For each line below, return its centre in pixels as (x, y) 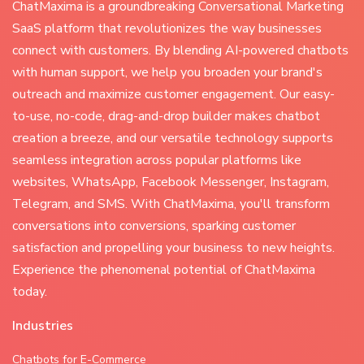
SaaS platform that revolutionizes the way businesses (167, 28)
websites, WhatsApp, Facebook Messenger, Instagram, (171, 182)
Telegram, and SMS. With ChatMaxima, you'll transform (171, 204)
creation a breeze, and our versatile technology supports (173, 138)
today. (30, 292)
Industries (43, 326)
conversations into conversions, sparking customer (154, 226)
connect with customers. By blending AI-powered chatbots (180, 50)
